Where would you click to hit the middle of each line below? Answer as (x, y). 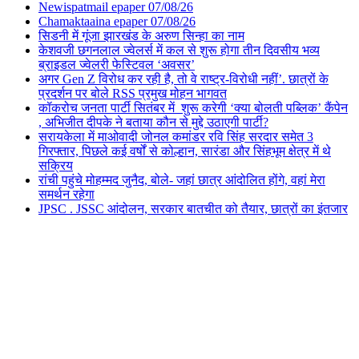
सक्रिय (56, 166)
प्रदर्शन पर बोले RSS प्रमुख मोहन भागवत (133, 94)
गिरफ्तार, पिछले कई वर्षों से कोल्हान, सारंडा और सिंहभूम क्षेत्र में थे (185, 151)
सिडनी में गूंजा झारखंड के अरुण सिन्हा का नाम (141, 36)
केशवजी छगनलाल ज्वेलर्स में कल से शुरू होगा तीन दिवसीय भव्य (179, 50)
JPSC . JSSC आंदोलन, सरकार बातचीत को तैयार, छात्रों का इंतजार (193, 209)
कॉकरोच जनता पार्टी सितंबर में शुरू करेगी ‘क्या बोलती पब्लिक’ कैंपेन (193, 108)
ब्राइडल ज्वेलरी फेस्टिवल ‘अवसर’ (117, 65)
